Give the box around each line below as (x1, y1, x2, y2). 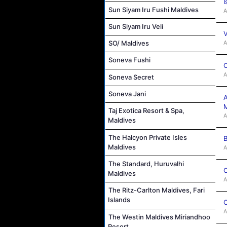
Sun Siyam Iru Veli (108, 22, 163, 30)
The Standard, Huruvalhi (108, 159, 184, 168)
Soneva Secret (108, 72, 154, 81)
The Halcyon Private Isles (108, 133, 187, 141)
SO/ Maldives (108, 39, 149, 48)
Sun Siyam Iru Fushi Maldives (108, 5, 199, 14)
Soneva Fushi (108, 56, 150, 64)
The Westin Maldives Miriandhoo (108, 212, 210, 221)
